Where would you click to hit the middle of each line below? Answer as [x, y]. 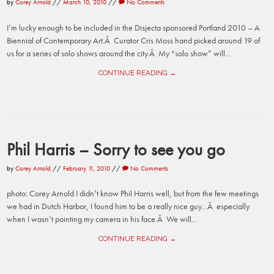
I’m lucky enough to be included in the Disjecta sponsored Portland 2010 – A [134, 27]
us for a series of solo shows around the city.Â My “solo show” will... [119, 53]
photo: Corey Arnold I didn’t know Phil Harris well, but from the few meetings [133, 194]
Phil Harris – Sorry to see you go [116, 149]
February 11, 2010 [87, 168]
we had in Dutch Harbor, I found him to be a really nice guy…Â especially [128, 206]
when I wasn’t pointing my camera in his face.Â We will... [102, 219]
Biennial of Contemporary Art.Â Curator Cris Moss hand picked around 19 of [134, 40]
